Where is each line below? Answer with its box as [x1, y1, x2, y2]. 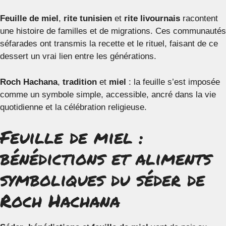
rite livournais [124, 14, 180, 23]
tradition [63, 77, 97, 87]
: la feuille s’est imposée [126, 77, 220, 87]
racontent [180, 14, 218, 23]
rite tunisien [64, 14, 112, 23]
